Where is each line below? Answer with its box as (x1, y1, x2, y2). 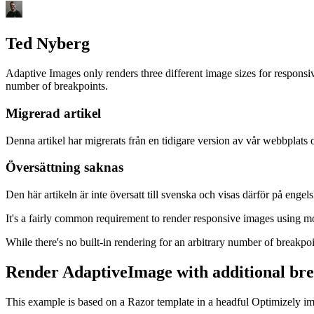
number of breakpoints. (6, 80, 108, 93)
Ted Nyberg (6, 34, 90, 53)
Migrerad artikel (6, 105, 101, 121)
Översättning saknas (6, 160, 123, 175)
